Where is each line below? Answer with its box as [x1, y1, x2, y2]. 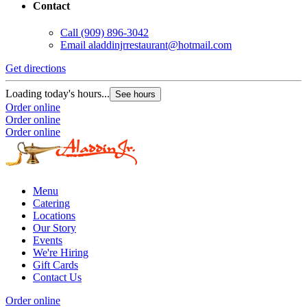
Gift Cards [33, 258, 78, 271]
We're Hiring [33, 246, 88, 258]
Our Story [33, 221, 76, 234]
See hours [115, 88, 156, 99]
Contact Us [33, 271, 82, 283]
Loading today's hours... [5, 87, 110, 99]
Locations [33, 209, 75, 221]
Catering [33, 197, 70, 209]
